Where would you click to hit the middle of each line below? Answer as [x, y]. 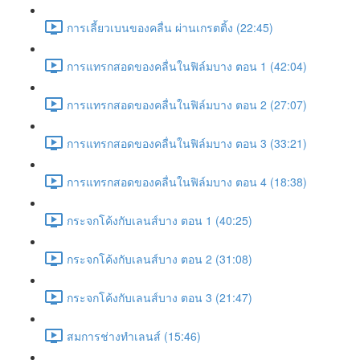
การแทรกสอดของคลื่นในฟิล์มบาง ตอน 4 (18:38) [187, 181]
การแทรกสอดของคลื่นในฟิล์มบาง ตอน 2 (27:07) [187, 104]
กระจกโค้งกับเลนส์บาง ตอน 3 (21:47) [160, 297]
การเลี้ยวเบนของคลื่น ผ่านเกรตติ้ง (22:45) [170, 27]
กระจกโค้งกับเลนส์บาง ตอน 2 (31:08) [160, 258]
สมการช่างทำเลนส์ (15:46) [134, 335]
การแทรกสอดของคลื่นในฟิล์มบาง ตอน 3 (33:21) [187, 143]
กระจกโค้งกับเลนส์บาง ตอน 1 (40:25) [160, 220]
